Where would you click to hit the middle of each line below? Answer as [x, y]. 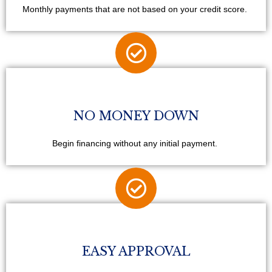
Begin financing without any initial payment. [136, 143]
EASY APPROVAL [136, 251]
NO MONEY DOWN [136, 116]
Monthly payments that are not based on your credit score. [136, 9]
